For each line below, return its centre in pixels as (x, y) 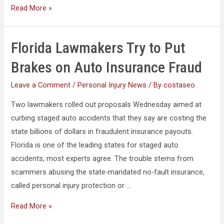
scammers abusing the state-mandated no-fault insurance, (108, 172)
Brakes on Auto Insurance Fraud (107, 67)
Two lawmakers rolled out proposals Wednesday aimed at (106, 104)
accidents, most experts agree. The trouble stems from (102, 158)
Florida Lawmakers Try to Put (98, 48)
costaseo (179, 85)
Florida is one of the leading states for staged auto (95, 145)
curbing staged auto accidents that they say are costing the (109, 118)
